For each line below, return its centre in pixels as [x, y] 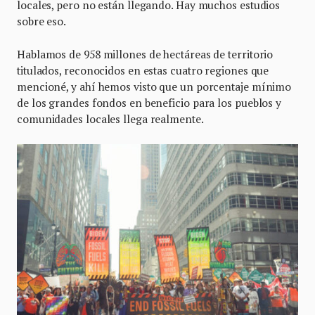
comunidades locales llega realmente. [110, 118]
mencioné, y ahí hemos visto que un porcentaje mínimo [154, 86]
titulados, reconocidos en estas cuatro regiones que [143, 70]
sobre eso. [42, 21]
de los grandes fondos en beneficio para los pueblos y [149, 102]
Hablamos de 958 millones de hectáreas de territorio [145, 54]
